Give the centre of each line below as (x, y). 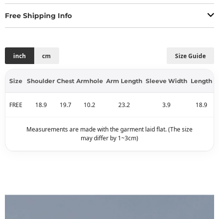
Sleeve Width (166, 81)
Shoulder (41, 81)
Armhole (89, 81)
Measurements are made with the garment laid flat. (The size (109, 130)
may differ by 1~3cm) (109, 138)
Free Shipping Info (38, 15)
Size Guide (191, 56)
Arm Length (124, 81)
